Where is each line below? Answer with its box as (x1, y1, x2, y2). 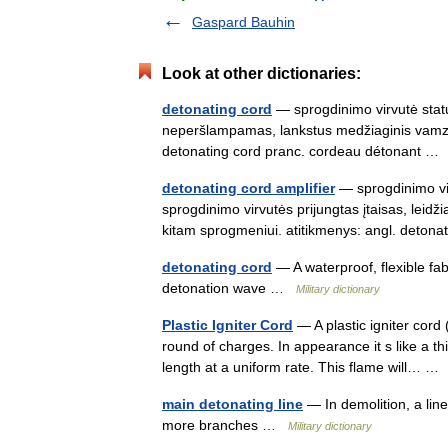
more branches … (162, 416, 288, 433)
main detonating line (162, 395, 303, 412)
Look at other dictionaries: (162, 64, 361, 82)
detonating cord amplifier (162, 179, 335, 196)
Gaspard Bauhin (192, 13, 295, 30)
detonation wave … (162, 279, 296, 296)
